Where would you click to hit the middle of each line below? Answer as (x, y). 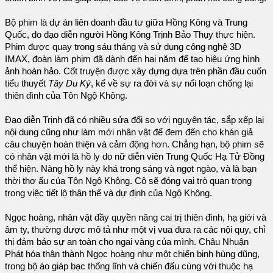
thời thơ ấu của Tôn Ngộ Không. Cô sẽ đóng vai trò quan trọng (128, 181)
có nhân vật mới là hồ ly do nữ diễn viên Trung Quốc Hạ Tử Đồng (135, 157)
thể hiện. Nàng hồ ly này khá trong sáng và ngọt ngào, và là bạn (131, 169)
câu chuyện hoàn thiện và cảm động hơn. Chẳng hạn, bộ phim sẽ (134, 144)
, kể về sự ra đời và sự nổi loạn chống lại (172, 83)
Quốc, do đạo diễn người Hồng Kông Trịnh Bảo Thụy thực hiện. (130, 35)
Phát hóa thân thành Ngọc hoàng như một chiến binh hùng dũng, (132, 254)
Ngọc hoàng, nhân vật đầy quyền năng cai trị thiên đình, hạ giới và (136, 218)
